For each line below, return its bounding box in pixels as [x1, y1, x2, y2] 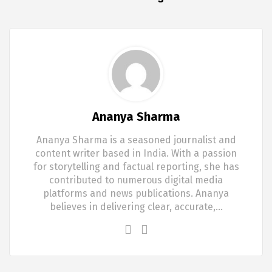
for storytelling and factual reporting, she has [33, 161, 239, 173]
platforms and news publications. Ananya [43, 188, 229, 200]
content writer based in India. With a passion [35, 148, 237, 160]
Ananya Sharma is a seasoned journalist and [36, 134, 236, 146]
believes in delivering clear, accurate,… [49, 201, 223, 213]
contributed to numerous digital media [49, 174, 223, 186]
